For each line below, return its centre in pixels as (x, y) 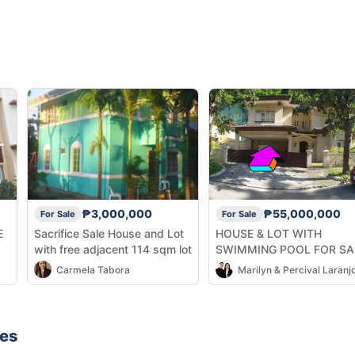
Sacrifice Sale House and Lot (109, 233)
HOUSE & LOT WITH (269, 233)
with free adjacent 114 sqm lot (113, 249)
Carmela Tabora (93, 269)
